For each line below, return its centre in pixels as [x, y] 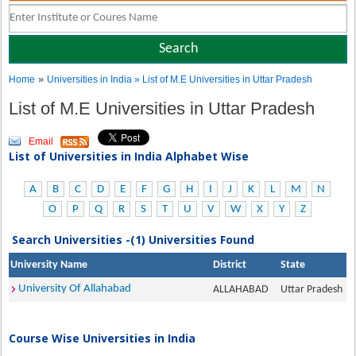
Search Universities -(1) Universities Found [133, 240]
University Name [49, 265]
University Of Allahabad [75, 289]
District [230, 265]
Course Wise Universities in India [103, 338]
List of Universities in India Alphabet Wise [129, 156]
